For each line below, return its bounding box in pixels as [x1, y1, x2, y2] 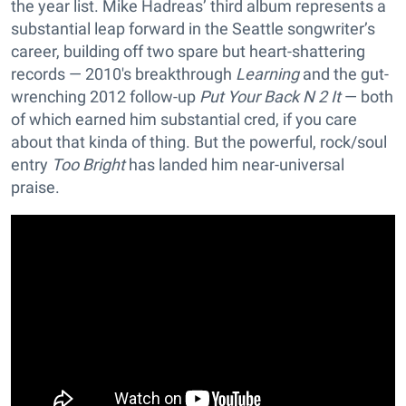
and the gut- [299, 64, 389, 83]
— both [341, 87, 393, 106]
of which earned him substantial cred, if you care [11, 110, 357, 129]
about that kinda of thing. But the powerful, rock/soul [11, 132, 387, 151]
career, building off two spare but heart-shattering [11, 42, 365, 61]
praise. [11, 178, 60, 197]
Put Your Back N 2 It [199, 87, 341, 106]
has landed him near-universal [125, 155, 344, 174]
